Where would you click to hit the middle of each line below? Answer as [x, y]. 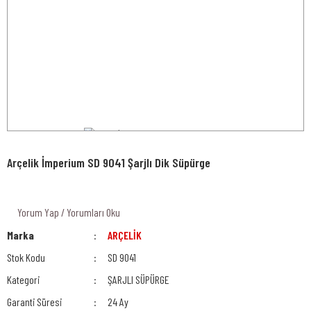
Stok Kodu [26, 257]
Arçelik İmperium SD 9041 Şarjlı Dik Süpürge [109, 162]
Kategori [23, 279]
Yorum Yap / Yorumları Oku [69, 212]
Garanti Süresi [34, 301]
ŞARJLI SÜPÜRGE [139, 279]
